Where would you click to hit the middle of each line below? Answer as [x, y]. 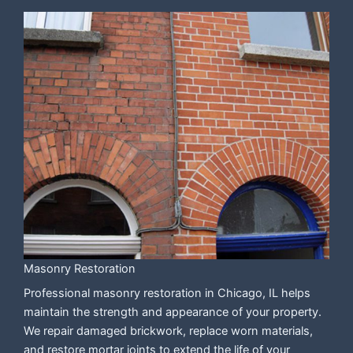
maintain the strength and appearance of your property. [173, 312]
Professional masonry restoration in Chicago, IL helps [167, 293]
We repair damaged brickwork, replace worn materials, [168, 331]
